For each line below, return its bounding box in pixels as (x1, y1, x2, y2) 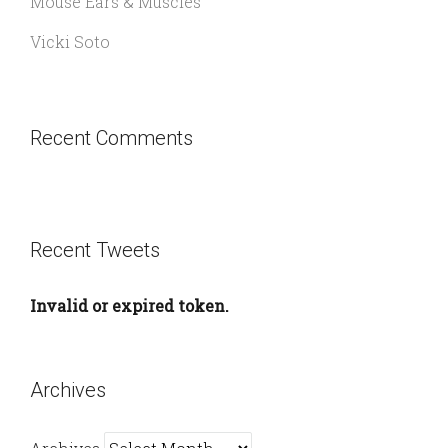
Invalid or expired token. (30, 294, 229, 316)
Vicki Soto (30, 30, 110, 52)
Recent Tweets (30, 237, 160, 262)
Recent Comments (30, 125, 193, 150)
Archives (30, 377, 106, 402)
